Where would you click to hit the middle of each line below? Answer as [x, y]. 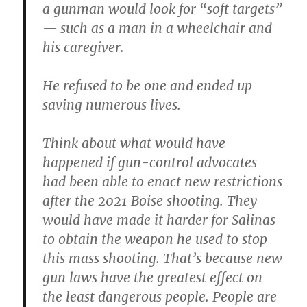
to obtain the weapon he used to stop [155, 240]
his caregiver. [84, 48]
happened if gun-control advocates [150, 163]
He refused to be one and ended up [148, 86]
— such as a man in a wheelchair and [158, 28]
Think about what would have [134, 144]
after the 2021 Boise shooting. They [150, 201]
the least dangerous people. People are [160, 297]
